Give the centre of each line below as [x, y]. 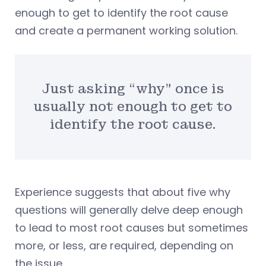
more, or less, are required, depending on [124, 246]
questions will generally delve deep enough [129, 210]
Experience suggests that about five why [123, 192]
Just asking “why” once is [133, 89]
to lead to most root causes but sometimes [132, 228]
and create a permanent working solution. [126, 30]
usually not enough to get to [133, 107]
